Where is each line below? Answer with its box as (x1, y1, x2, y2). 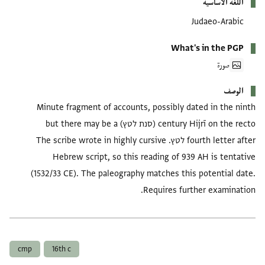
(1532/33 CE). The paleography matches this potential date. (33, 167, 257, 179)
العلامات (228, 221, 257, 235)
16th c (54, 244, 73, 254)
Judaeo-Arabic (193, 15, 245, 27)
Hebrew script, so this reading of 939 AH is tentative (54, 151, 257, 163)
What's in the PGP (173, 42, 245, 54)
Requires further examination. (145, 184, 257, 196)
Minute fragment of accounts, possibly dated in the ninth (38, 101, 257, 113)
